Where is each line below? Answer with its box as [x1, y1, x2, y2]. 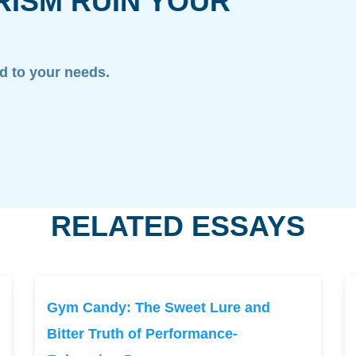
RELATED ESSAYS [51, 210, 305, 242]
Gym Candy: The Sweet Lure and [46, 299, 270, 315]
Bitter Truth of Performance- [46, 325, 238, 342]
